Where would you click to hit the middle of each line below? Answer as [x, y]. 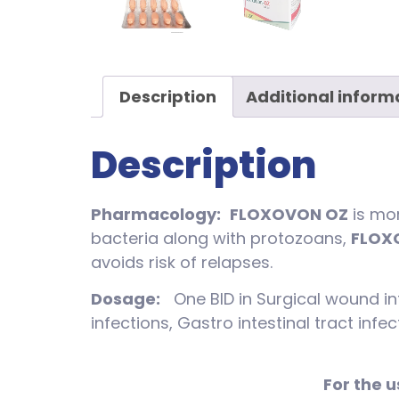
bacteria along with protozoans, [221, 239]
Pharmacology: [156, 215]
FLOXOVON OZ [289, 215]
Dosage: [126, 299]
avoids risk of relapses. [182, 263]
